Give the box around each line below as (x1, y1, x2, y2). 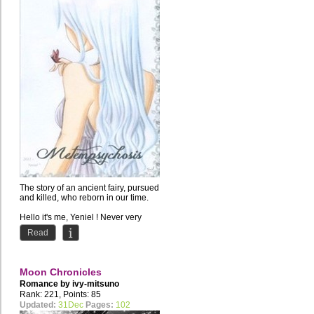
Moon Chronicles (20, 266, 102, 278)
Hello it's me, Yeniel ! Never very (20, 212, 142, 223)
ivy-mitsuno (72, 279, 119, 289)
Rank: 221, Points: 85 (20, 289, 101, 300)
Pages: (86, 300, 114, 310)
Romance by (20, 279, 72, 289)
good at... (20, 222, 55, 233)
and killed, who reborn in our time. (20, 193, 149, 203)
